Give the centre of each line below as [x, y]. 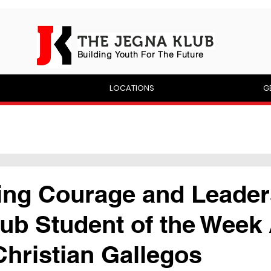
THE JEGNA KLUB [146, 41]
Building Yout [105, 54]
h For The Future [168, 54]
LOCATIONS [132, 88]
